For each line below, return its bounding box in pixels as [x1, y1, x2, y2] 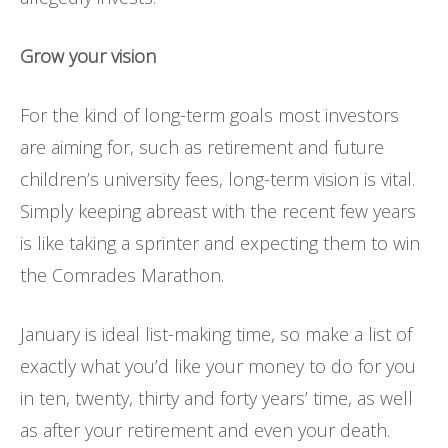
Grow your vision [20, 44, 156, 69]
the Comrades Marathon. [20, 263, 224, 288]
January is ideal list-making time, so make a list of [20, 322, 412, 347]
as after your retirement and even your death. [20, 418, 390, 443]
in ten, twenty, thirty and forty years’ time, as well [20, 386, 413, 411]
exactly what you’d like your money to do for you [20, 354, 416, 379]
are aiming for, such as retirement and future [20, 135, 384, 160]
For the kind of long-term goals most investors [20, 103, 399, 128]
